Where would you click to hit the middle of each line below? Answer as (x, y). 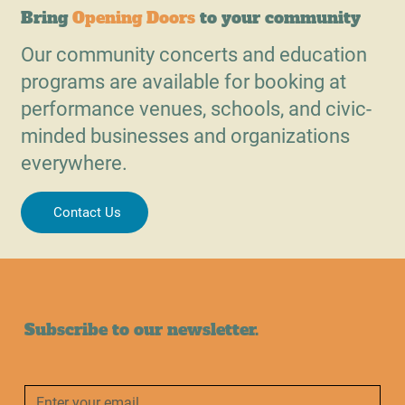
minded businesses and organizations (186, 137)
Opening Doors (134, 19)
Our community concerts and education (194, 55)
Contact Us (87, 213)
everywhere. (75, 164)
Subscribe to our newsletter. (141, 330)
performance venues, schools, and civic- (197, 109)
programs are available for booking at (184, 82)
